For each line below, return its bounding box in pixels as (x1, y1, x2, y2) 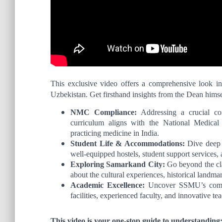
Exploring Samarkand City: (70, 160, 165, 168)
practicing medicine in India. (70, 129, 159, 137)
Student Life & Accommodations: (70, 139, 185, 148)
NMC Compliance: (70, 108, 137, 116)
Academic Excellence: (70, 181, 145, 189)
